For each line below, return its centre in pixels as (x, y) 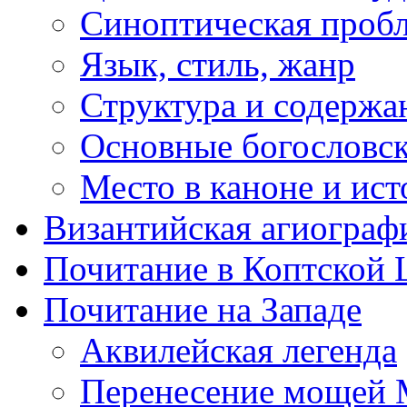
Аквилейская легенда (238, 350)
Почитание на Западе (203, 309)
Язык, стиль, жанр (218, 64)
